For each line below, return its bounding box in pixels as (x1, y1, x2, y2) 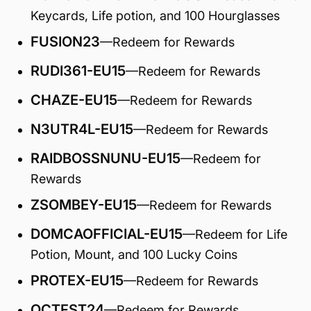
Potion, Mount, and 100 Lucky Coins (31, 247, 237, 262)
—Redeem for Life (183, 227, 287, 242)
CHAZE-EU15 (31, 92, 117, 108)
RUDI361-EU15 (31, 62, 126, 79)
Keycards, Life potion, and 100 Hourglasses (31, 8, 280, 23)
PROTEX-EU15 (31, 272, 124, 289)
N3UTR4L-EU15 (31, 121, 133, 137)
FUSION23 (31, 33, 100, 50)
